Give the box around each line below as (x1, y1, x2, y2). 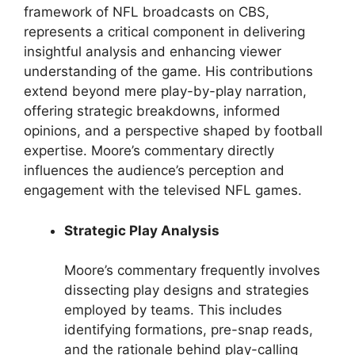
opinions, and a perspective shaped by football (24, 123, 323, 139)
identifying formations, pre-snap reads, (64, 322, 313, 338)
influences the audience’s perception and (24, 162, 284, 178)
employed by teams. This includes (64, 302, 282, 318)
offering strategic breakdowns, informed (24, 103, 281, 119)
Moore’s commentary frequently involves (64, 262, 320, 278)
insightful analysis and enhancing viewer (24, 44, 281, 59)
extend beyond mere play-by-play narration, (24, 83, 307, 99)
